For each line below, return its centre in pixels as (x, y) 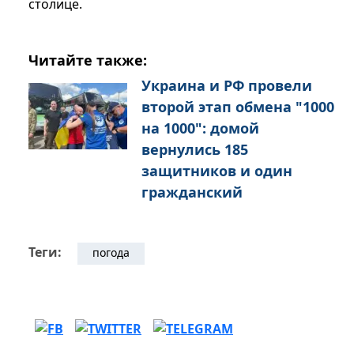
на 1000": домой (200, 128)
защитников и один (217, 171)
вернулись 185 (195, 150)
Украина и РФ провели (227, 86)
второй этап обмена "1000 (238, 107)
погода (111, 253)
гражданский (192, 192)
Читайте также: (88, 60)
